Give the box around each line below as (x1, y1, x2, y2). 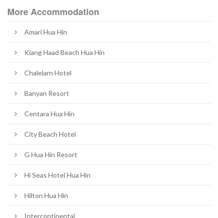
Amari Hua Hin (24, 27, 67, 36)
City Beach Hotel (24, 129, 76, 138)
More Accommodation (7, 5, 99, 18)
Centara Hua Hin (24, 109, 74, 118)
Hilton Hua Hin (24, 191, 68, 200)
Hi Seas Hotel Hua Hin (24, 170, 91, 179)
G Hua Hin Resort (24, 150, 77, 159)
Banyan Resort (24, 89, 69, 97)
